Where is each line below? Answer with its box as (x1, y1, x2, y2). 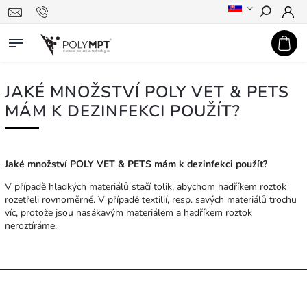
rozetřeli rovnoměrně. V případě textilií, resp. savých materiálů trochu (5, 193, 297, 206)
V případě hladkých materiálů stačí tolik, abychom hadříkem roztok (5, 180, 286, 193)
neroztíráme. (5, 219, 57, 232)
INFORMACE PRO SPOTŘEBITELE (5, 284, 221, 300)
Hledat (259, 31, 292, 42)
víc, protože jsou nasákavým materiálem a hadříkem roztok (5, 206, 252, 219)
